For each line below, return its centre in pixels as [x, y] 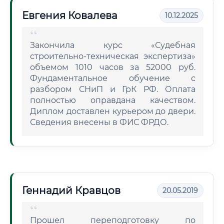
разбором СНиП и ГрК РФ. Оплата [113, 89]
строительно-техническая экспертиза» [113, 56]
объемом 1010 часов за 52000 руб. [113, 67]
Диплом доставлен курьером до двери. [113, 111]
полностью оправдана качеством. [113, 100]
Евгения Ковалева [70, 15]
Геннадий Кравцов [71, 190]
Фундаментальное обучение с [113, 78]
